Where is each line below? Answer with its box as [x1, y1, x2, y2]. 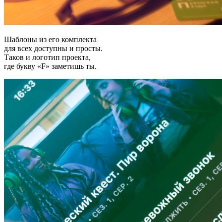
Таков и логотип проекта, [4, 53, 91, 61]
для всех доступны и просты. [4, 44, 103, 53]
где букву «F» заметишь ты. [4, 61, 97, 70]
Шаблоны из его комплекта [4, 35, 97, 44]
